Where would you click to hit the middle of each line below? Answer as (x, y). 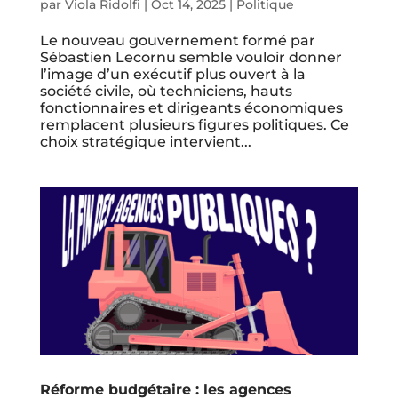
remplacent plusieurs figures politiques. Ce (194, 125)
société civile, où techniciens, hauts (166, 92)
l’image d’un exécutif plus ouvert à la (172, 75)
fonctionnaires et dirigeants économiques (191, 108)
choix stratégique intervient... (145, 142)
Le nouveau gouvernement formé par (177, 41)
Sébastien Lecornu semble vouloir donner (191, 58)
